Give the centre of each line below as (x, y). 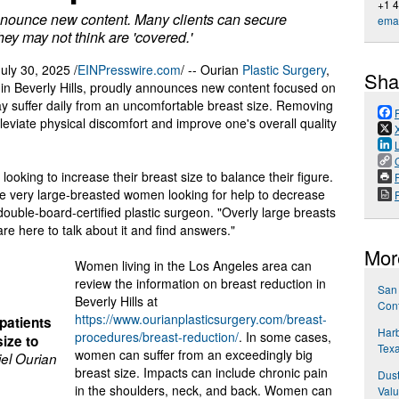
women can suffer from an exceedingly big (194, 355)
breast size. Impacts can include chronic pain (201, 373)
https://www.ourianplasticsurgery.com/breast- (201, 319)
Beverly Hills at (116, 301)
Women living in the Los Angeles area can (193, 266)
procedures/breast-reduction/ (157, 337)
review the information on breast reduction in (200, 284)
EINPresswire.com (129, 70)
